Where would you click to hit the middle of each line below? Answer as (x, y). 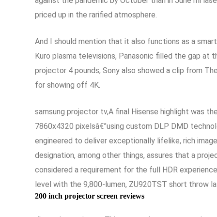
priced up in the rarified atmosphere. (96, 15)
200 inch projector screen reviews (90, 196)
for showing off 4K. (68, 85)
